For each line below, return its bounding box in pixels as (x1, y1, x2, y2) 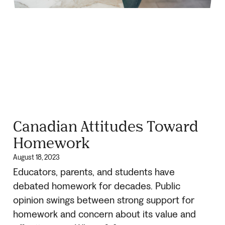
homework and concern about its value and (13, 208, 196, 221)
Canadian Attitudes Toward (13, 117, 198, 135)
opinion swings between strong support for (13, 194, 194, 207)
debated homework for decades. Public (13, 180, 180, 193)
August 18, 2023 (13, 153, 60, 163)
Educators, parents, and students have (13, 166, 175, 179)
